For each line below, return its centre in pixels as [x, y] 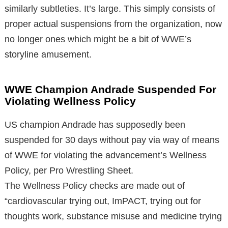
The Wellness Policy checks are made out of [95, 186]
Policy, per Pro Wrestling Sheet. [69, 170]
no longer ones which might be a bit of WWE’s [98, 39]
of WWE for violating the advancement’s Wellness [106, 155]
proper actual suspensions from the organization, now [113, 24]
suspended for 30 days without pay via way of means [112, 140]
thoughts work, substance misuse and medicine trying [113, 216]
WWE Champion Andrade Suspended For [110, 89]
